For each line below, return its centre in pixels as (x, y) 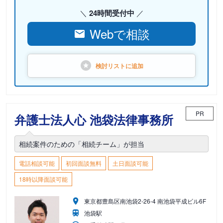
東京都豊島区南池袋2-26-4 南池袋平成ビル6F (145, 201)
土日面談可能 (130, 163)
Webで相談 (119, 34)
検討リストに (113, 66)
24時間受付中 (111, 13)
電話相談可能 (37, 163)
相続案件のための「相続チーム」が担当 (82, 144)
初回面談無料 (84, 163)
